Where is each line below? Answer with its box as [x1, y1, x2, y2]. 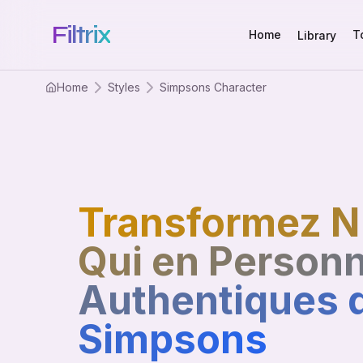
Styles [108, 80, 140, 94]
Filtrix [52, 20, 111, 49]
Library [297, 28, 336, 42]
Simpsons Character [160, 80, 267, 94]
